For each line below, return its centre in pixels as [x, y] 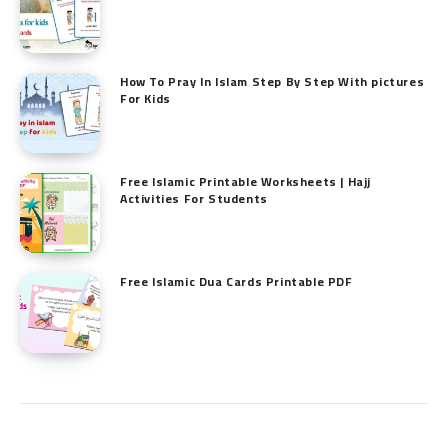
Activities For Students [194, 199]
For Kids [145, 99]
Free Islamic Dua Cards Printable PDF [236, 282]
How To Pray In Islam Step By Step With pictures [272, 82]
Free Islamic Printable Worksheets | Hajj [246, 182]
